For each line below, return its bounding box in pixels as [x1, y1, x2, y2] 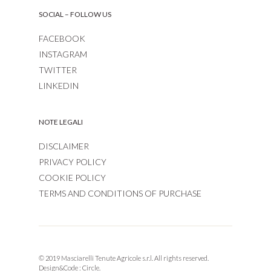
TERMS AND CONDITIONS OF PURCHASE [39, 188, 201, 199]
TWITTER [39, 65, 77, 76]
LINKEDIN [39, 80, 79, 91]
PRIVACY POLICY [39, 157, 106, 168]
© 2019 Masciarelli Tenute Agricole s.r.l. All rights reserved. [39, 254, 209, 263]
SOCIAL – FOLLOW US [39, 10, 111, 19]
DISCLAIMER [39, 141, 89, 152]
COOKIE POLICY [39, 172, 106, 183]
